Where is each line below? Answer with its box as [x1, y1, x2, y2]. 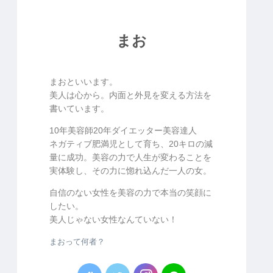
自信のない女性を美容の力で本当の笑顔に [49, 187, 211, 197]
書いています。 [49, 103, 109, 113]
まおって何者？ [49, 237, 105, 246]
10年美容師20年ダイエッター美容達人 [49, 125, 197, 135]
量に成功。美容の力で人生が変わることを [49, 152, 211, 162]
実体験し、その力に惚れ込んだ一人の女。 [49, 165, 211, 175]
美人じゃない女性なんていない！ [49, 214, 177, 224]
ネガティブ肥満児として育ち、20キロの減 [49, 138, 213, 149]
